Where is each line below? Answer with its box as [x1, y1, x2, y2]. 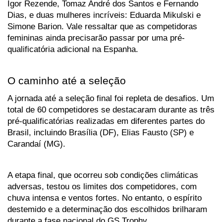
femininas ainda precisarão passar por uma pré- [7, 33, 185, 43]
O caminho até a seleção [7, 75, 126, 87]
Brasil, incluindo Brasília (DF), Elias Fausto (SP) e [7, 127, 194, 138]
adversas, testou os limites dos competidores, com [7, 181, 197, 192]
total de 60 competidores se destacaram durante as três [7, 105, 215, 115]
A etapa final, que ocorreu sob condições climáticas [7, 170, 198, 180]
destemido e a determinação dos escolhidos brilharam [7, 204, 207, 215]
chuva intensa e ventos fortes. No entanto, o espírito [7, 193, 202, 203]
